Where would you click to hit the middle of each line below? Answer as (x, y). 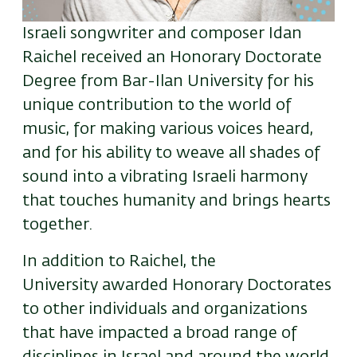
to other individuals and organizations (165, 310)
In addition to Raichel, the (119, 262)
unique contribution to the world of (157, 106)
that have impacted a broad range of (160, 333)
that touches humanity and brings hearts (177, 201)
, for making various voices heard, (190, 129)
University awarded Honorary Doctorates (177, 286)
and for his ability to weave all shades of (171, 153)
